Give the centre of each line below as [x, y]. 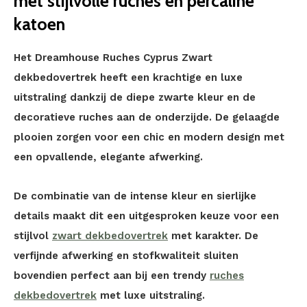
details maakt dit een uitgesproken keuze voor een [146, 216]
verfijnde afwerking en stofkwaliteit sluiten [126, 256]
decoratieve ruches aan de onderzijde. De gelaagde [147, 117]
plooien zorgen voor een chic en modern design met [149, 137]
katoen [39, 24]
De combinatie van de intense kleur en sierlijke [135, 196]
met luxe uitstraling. [151, 295]
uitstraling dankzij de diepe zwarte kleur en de [135, 97]
